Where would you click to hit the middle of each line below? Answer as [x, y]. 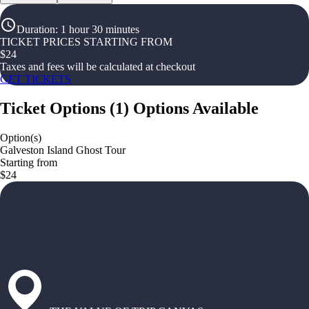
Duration [36, 29]
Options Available [196, 108]
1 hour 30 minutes [100, 29]
